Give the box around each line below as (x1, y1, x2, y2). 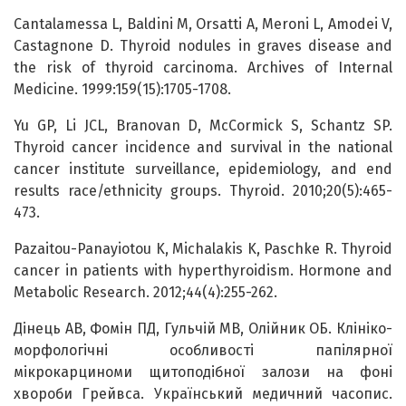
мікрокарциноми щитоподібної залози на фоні (14, 363, 392, 382)
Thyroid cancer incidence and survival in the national (14, 139, 392, 157)
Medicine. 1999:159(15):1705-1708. (14, 81, 231, 99)
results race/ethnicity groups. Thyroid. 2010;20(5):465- (14, 182, 392, 200)
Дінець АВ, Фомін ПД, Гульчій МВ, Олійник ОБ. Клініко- (14, 320, 392, 338)
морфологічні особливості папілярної (14, 342, 392, 360)
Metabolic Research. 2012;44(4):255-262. (14, 284, 277, 302)
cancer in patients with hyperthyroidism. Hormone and (14, 262, 392, 280)
